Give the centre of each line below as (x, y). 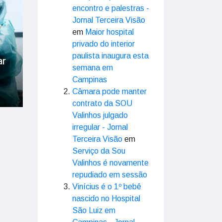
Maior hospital (110, 32)
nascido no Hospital (106, 198)
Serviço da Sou (99, 151)
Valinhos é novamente (111, 163)
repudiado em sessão (110, 175)
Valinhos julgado (100, 115)
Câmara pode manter (110, 91)
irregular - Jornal (100, 127)
